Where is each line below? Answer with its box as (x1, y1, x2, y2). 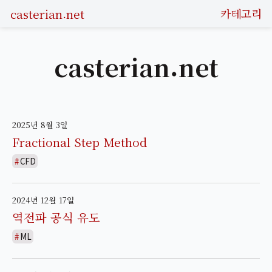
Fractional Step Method (12, 133, 147, 150)
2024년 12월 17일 (12, 194, 75, 206)
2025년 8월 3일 (12, 118, 68, 131)
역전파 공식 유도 (12, 209, 100, 226)
